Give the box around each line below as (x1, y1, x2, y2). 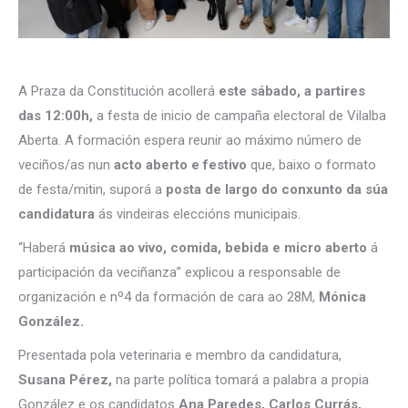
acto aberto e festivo (114, 157, 247, 173)
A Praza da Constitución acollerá (18, 83, 219, 99)
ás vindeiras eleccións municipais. (95, 206, 301, 222)
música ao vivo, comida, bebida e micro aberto (69, 240, 367, 256)
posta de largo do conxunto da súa (166, 181, 388, 198)
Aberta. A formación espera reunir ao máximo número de (18, 132, 362, 148)
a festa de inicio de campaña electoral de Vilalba (93, 107, 386, 124)
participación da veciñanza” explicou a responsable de (18, 264, 341, 280)
